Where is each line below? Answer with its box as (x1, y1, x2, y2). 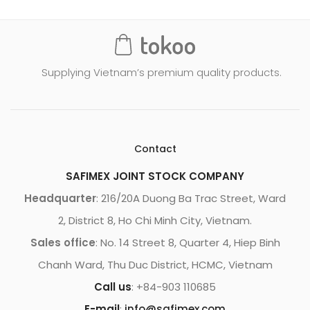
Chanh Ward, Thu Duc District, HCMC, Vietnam (37, 257, 273, 273)
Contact (134, 142, 176, 156)
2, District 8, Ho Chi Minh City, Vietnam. (58, 213, 252, 228)
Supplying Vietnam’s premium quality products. (41, 65, 282, 80)
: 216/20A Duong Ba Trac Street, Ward (96, 191, 286, 206)
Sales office (30, 235, 95, 250)
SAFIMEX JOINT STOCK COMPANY (66, 169, 244, 184)
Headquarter (24, 191, 96, 206)
